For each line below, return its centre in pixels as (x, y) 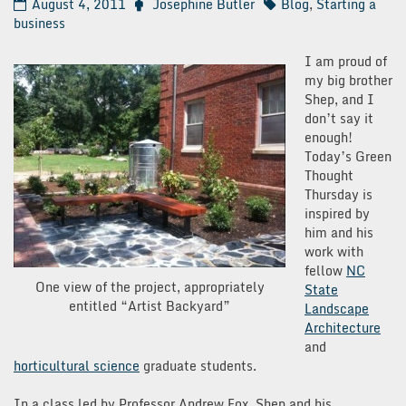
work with (334, 251)
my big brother (348, 80)
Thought (329, 175)
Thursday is (338, 194)
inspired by (337, 213)
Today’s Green (348, 156)
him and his (339, 232)
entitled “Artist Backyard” (150, 306)
